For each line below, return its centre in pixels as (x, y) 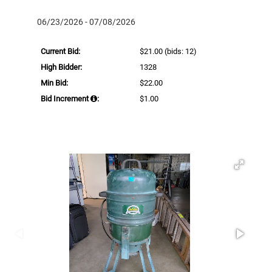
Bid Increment (66, 98)
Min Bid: (54, 83)
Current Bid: (60, 51)
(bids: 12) (180, 51)
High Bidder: (61, 67)
